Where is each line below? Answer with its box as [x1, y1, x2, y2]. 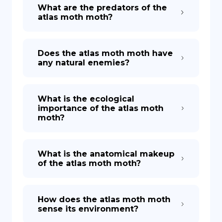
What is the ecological [38, 94, 134, 104]
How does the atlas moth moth [38, 195, 170, 204]
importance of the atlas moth [38, 104, 164, 113]
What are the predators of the [38, 3, 167, 12]
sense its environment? [38, 204, 138, 214]
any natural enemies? [38, 58, 129, 67]
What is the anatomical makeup [38, 149, 174, 159]
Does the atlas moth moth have [38, 49, 173, 58]
